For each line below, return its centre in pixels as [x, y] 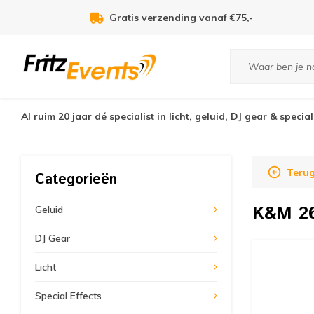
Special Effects [68, 296]
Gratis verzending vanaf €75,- [181, 18]
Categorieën [76, 180]
